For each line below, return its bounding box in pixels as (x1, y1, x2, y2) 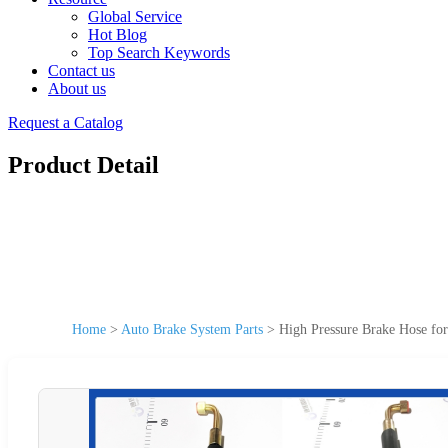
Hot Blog (88, 26, 147, 43)
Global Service (88, 8, 182, 25)
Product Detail (8, 151, 159, 178)
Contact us (48, 62, 115, 79)
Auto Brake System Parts (121, 321, 263, 337)
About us (48, 80, 106, 97)
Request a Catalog (8, 114, 123, 131)
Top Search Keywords (88, 44, 230, 61)
